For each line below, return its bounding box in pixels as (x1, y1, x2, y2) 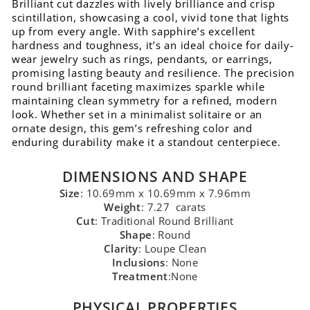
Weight (104, 200, 141, 214)
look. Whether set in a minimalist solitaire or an (12, 107, 263, 121)
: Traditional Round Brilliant (95, 214, 234, 228)
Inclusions (111, 255, 165, 269)
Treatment (112, 269, 168, 283)
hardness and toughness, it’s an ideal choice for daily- (12, 38, 294, 52)
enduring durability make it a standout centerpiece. (12, 135, 281, 149)
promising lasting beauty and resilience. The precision (12, 66, 295, 80)
